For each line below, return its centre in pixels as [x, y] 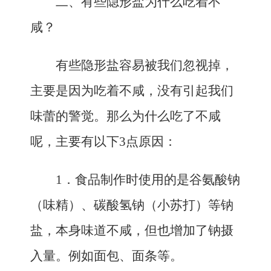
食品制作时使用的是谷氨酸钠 [158, 180]
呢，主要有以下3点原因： [103, 142]
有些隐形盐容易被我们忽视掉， [145, 65]
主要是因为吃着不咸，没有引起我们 [132, 91]
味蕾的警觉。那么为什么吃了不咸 [126, 116]
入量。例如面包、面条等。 [106, 256]
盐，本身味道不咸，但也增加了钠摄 [132, 230]
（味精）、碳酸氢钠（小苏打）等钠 [132, 205]
